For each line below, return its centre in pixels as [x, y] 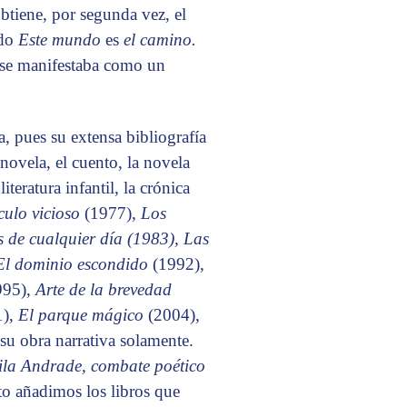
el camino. [160, 40]
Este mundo [62, 40]
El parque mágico [83, 315]
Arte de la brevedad [104, 290]
